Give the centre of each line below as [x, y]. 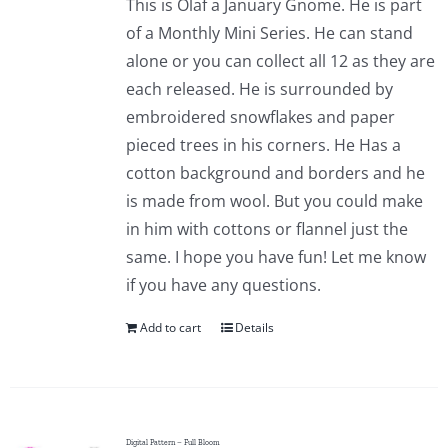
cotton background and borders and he [275, 173]
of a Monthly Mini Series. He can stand [269, 33]
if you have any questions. [223, 285]
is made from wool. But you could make [274, 201]
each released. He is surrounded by [259, 89]
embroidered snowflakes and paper [260, 117]
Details [254, 327]
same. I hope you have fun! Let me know [275, 257]
